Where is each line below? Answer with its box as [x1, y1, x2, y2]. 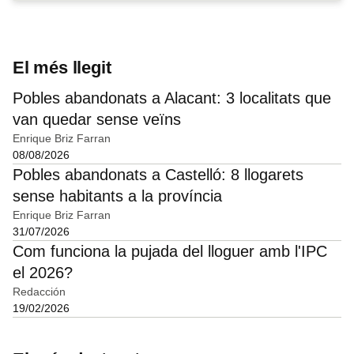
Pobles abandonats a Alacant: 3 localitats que [13, 88, 331, 107]
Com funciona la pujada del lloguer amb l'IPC [13, 242, 327, 260]
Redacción [13, 284, 66, 298]
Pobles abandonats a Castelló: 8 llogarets [13, 165, 303, 183]
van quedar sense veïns [13, 110, 181, 128]
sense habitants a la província [13, 186, 222, 205]
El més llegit [13, 57, 111, 77]
